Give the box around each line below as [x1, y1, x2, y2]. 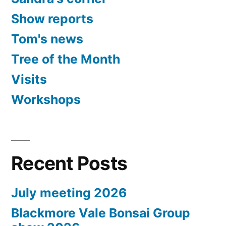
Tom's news [11, 31, 83, 47]
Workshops [11, 92, 81, 107]
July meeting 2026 [11, 185, 127, 201]
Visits [11, 72, 47, 87]
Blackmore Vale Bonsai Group [11, 205, 190, 221]
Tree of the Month [11, 51, 120, 67]
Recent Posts [11, 152, 128, 175]
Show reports [11, 11, 93, 27]
